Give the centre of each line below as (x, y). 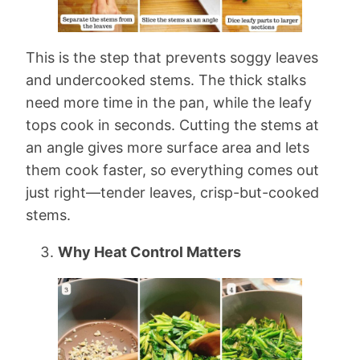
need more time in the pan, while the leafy (169, 103)
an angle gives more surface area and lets (168, 148)
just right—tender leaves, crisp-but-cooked (172, 193)
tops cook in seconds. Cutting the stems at (172, 125)
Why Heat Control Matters (149, 252)
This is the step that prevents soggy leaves (172, 58)
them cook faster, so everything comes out (172, 170)
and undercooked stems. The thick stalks (166, 80)
